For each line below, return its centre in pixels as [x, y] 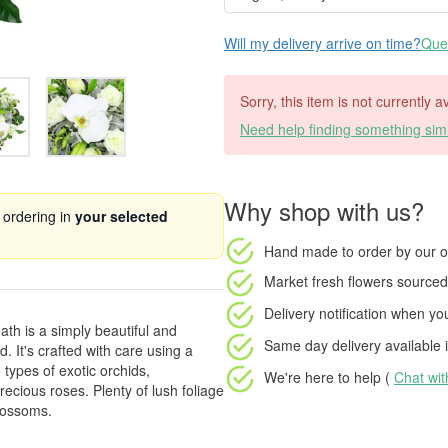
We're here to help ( [329, 376]
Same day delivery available [352, 344]
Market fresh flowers [328, 280]
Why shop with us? [324, 210]
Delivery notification [325, 312]
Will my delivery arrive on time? [322, 43]
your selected [121, 216]
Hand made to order [328, 250]
